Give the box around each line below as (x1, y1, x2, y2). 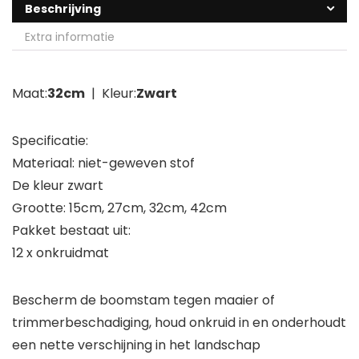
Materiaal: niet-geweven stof (12, 154, 195, 173)
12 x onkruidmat (12, 244, 109, 263)
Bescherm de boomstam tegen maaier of (12, 291, 275, 310)
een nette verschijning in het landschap (12, 336, 260, 355)
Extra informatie (25, 29, 115, 46)
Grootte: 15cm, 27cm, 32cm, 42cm (12, 199, 227, 218)
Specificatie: (12, 131, 88, 151)
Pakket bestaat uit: (12, 221, 131, 240)
